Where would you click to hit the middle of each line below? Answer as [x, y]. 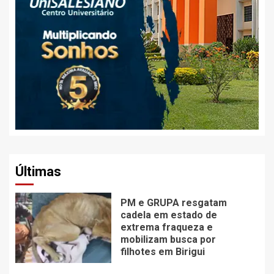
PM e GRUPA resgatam [173, 202]
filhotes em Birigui [162, 251]
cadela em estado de [168, 215]
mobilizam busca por [168, 239]
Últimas [38, 172]
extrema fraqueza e [166, 227]
